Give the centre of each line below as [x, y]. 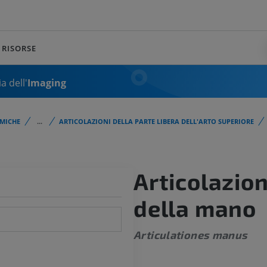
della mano [195, 208]
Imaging [47, 83]
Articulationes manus [191, 235]
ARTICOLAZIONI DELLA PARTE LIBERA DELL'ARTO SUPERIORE [156, 121]
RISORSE [19, 48]
